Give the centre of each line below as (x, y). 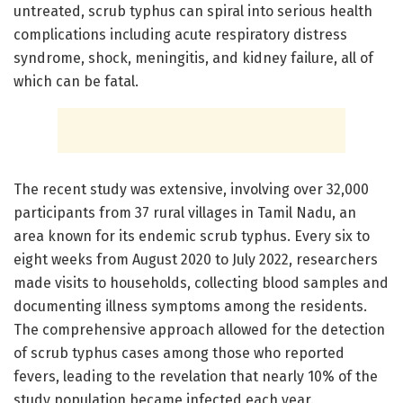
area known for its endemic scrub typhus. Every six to (192, 237)
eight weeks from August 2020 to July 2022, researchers (196, 260)
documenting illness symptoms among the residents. (190, 307)
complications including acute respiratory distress (180, 35)
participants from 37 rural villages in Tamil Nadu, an (185, 213)
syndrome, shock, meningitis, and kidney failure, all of (193, 58)
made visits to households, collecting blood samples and (201, 283)
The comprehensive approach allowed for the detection (199, 330)
